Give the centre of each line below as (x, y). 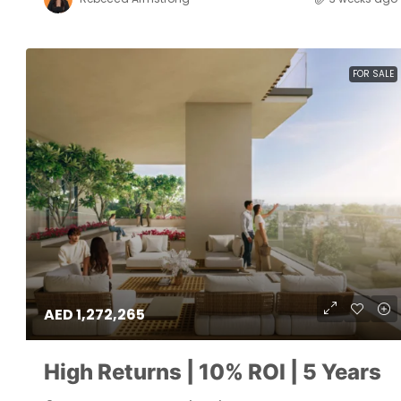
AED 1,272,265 (94, 314)
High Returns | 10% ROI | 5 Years (213, 371)
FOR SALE (373, 73)
